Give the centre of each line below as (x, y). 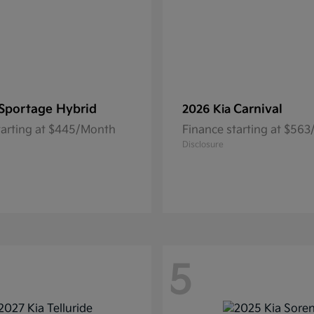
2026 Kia (208, 110)
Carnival (258, 109)
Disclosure (203, 145)
